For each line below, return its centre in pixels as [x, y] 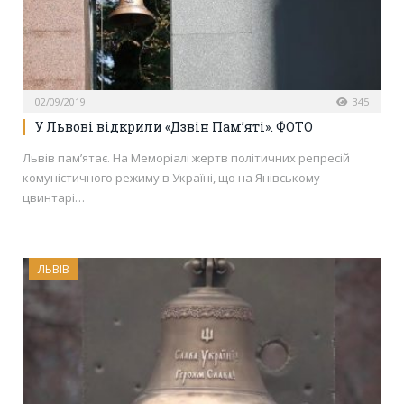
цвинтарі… [54, 197]
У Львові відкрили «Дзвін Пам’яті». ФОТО [174, 126]
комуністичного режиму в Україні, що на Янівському [171, 177]
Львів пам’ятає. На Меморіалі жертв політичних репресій [186, 157]
